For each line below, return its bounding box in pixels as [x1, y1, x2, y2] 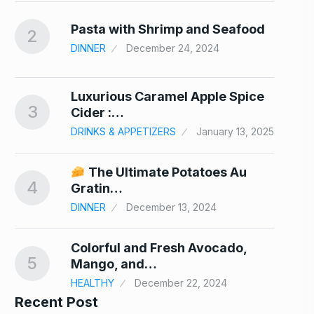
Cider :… [71, 105, 124, 120]
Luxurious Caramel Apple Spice [71, 89, 264, 104]
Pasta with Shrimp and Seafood [71, 21, 265, 36]
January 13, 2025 [196, 125, 274, 137]
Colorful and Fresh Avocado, [71, 240, 247, 255]
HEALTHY [71, 277, 114, 289]
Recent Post [15, 294, 98, 310]
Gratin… [71, 181, 123, 196]
